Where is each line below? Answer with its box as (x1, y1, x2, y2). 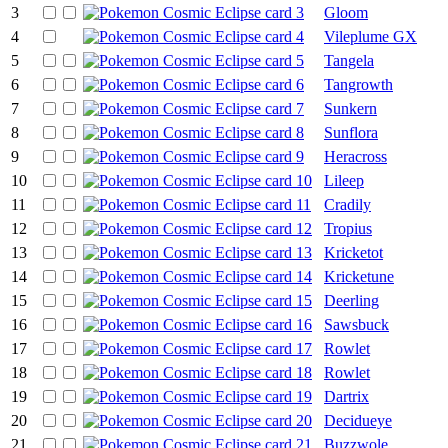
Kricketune (324, 267, 394, 285)
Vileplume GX (324, 27, 417, 45)
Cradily (324, 195, 371, 213)
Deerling (324, 291, 379, 309)
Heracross (324, 147, 387, 165)
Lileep (324, 171, 364, 189)
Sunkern (324, 99, 377, 117)
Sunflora (324, 123, 378, 141)
